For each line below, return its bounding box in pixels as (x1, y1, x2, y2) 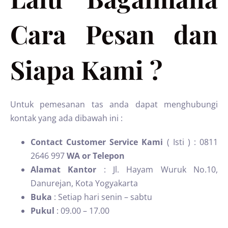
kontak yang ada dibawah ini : (10, 112, 123, 124)
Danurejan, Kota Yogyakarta (31, 178, 138, 189)
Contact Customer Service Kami (31, 136, 163, 148)
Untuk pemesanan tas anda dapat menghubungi (10, 99, 218, 110)
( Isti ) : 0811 (163, 136, 218, 148)
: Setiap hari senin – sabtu (52, 191, 152, 203)
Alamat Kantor (31, 164, 97, 175)
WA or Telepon (67, 150, 125, 161)
